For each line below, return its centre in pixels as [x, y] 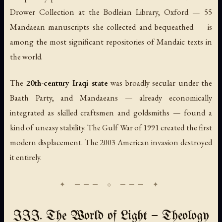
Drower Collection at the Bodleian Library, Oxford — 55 [111, 12]
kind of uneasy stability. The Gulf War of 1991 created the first [111, 127]
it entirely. [26, 157]
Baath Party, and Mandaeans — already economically [111, 97]
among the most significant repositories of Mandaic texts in [111, 41]
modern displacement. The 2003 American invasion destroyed [111, 142]
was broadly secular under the [160, 83]
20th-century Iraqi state [67, 83]
